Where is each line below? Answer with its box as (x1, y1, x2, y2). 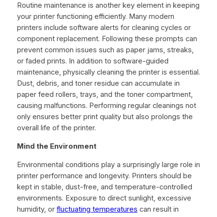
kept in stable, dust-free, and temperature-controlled (16, 182, 192, 191)
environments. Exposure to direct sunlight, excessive (16, 193, 191, 202)
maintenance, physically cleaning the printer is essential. (16, 68, 200, 77)
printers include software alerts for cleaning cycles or (16, 23, 191, 32)
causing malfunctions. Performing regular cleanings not (16, 101, 196, 110)
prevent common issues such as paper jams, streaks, (16, 46, 194, 55)
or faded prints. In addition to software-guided (16, 57, 169, 66)
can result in (137, 204, 179, 214)
